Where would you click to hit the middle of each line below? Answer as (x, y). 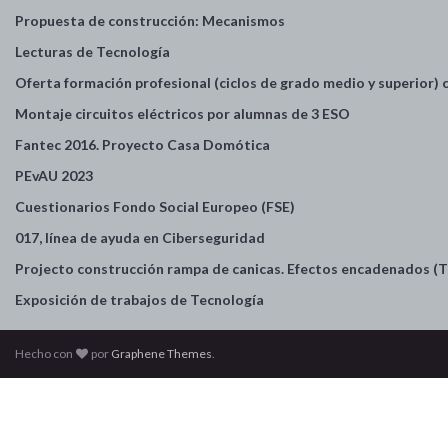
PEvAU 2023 (54, 175)
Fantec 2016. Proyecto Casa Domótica (142, 144)
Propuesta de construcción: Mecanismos (150, 20)
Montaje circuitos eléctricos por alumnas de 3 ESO (182, 113)
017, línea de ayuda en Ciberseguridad (140, 237)
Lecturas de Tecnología (92, 51)
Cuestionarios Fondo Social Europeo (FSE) (155, 206)
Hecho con (45, 353)
